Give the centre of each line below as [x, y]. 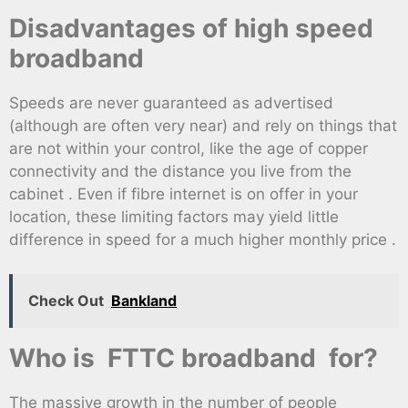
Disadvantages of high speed [191, 28]
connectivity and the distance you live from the [180, 171]
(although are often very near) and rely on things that [203, 125]
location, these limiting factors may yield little [174, 216]
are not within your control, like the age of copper [189, 148]
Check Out [66, 301]
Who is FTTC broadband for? [194, 358]
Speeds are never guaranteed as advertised [171, 102]
